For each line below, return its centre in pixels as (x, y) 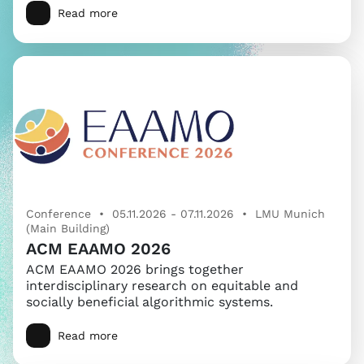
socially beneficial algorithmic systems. (149, 301)
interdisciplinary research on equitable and (162, 285)
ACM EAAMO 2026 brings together (135, 269)
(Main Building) (68, 228)
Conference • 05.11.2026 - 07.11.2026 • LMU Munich (175, 213)
